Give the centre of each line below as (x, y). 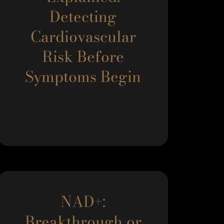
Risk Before (83, 56)
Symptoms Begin (83, 76)
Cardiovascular (83, 36)
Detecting (83, 16)
